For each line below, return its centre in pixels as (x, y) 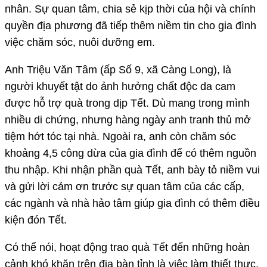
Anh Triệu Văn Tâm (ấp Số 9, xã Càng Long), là (118, 70)
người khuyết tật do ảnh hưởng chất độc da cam (120, 87)
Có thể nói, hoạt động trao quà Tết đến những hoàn (127, 248)
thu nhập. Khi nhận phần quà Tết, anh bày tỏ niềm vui (132, 170)
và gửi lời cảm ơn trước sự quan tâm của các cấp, (125, 187)
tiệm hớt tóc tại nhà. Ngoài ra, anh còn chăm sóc (120, 137)
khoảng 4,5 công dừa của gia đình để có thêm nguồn (131, 153)
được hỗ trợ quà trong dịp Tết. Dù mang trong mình (127, 103)
